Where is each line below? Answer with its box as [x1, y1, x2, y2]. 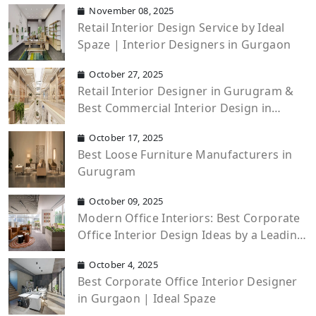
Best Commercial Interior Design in [78, 99, 272, 116]
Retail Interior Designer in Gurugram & [78, 83, 294, 99]
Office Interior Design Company [78, 243, 254, 260]
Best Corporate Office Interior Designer [78, 273, 298, 289]
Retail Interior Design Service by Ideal [78, 19, 285, 35]
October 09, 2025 [89, 194, 164, 207]
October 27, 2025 [89, 67, 164, 80]
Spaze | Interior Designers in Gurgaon [78, 36, 291, 52]
